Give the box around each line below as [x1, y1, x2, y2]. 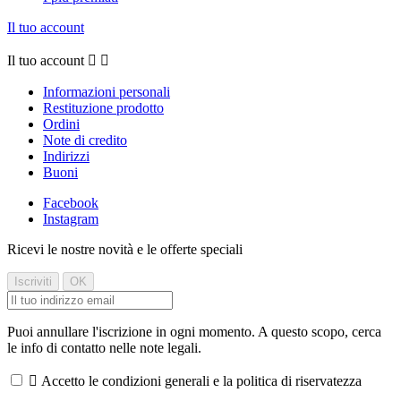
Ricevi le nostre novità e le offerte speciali [7, 242, 243, 258]
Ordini [43, 116, 80, 132]
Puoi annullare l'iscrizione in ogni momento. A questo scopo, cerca [7, 324, 381, 340]
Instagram [43, 211, 98, 227]
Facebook [43, 195, 98, 211]
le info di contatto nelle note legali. [7, 340, 201, 356]
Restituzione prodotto [43, 100, 164, 116]
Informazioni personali [43, 84, 170, 100]
